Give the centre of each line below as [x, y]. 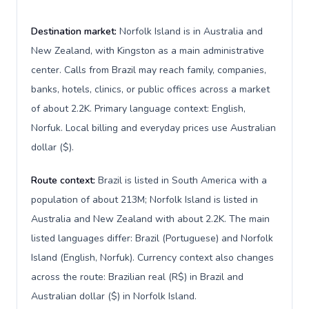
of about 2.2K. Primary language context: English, [138, 109]
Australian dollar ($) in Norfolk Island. [114, 296]
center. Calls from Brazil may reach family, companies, [149, 70]
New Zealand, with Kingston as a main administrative [148, 51]
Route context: [64, 180]
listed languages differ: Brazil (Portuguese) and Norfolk [152, 238]
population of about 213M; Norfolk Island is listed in [144, 200]
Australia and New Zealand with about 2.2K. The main [150, 219]
